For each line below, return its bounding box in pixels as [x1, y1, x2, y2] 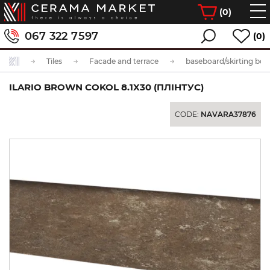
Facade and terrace [89, 57, 159, 66]
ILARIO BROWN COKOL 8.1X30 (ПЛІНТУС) [9, 81, 204, 93]
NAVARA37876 [201, 110, 256, 119]
